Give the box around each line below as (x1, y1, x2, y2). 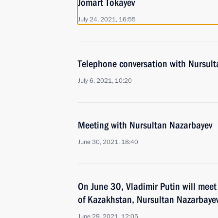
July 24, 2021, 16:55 (78, 15, 136, 24)
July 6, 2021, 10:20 (78, 76, 132, 85)
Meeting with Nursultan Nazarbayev (78, 119, 212, 131)
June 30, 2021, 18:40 (78, 138, 138, 146)
